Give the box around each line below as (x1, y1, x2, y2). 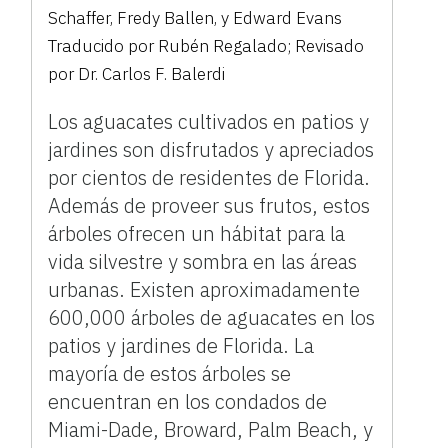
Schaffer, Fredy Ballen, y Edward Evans (48, 6, 343, 29)
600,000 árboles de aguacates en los (48, 303, 376, 331)
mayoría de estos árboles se (48, 359, 292, 387)
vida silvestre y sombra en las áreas (48, 247, 358, 275)
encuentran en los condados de (48, 387, 328, 415)
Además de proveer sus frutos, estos (48, 191, 371, 219)
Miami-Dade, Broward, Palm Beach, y (48, 415, 374, 443)
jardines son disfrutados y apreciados (48, 135, 375, 163)
